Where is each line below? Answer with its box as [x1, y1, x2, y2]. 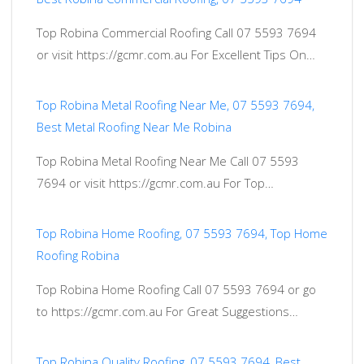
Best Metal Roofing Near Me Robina [37, 119, 232, 136]
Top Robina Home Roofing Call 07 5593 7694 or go [37, 281, 316, 298]
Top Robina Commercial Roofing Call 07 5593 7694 [37, 24, 316, 41]
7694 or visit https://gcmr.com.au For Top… [37, 175, 274, 192]
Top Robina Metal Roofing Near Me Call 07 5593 [37, 153, 299, 170]
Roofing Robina [37, 247, 119, 264]
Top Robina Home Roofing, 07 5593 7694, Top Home [37, 225, 327, 242]
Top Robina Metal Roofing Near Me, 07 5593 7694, [37, 97, 314, 114]
